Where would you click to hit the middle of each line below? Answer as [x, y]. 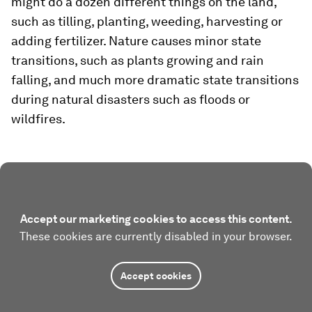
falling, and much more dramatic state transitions [155, 80]
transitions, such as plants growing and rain [138, 61]
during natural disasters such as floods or [131, 100]
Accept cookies [156, 276]
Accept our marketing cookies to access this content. [156, 219]
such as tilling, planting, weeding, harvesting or [147, 22]
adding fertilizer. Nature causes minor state [136, 41]
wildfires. [38, 119]
